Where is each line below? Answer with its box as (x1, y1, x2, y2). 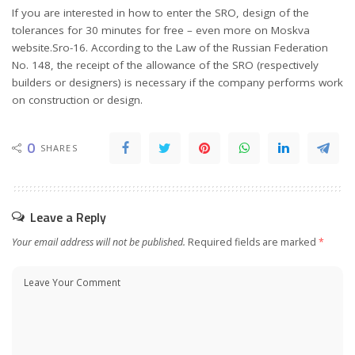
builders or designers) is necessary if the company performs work (12, 74, 343, 90)
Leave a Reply (30, 207, 106, 227)
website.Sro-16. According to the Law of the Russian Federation (12, 40, 328, 55)
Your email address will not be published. (12, 235, 185, 249)
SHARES (40, 141, 78, 154)
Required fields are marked (188, 235, 319, 249)
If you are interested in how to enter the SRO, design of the (12, 5, 309, 20)
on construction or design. (12, 92, 143, 107)
